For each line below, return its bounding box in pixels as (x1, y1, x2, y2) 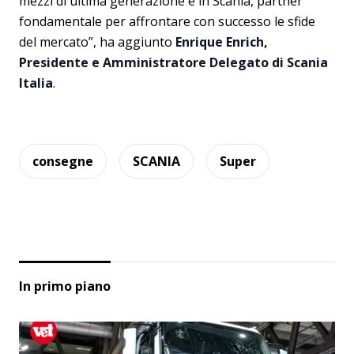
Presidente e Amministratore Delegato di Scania (19, 53, 328, 71)
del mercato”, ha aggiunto (19, 32, 175, 51)
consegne (32, 152, 93, 170)
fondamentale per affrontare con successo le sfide (19, 12, 315, 30)
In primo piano (19, 277, 111, 295)
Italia (19, 73, 53, 92)
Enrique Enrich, (175, 32, 268, 51)
